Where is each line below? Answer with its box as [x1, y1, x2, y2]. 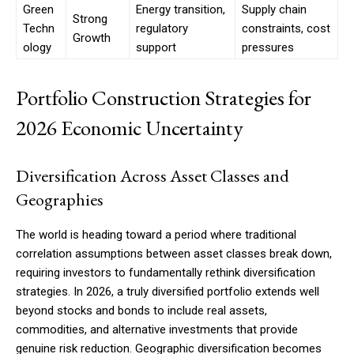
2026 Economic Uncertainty [16, 114, 243, 142]
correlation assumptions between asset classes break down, [16, 247, 332, 262]
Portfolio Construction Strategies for [16, 84, 311, 112]
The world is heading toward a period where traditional [16, 228, 296, 243]
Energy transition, [136, 2, 225, 17]
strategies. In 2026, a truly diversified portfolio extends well [16, 284, 319, 299]
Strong [73, 12, 107, 27]
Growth [73, 31, 111, 46]
